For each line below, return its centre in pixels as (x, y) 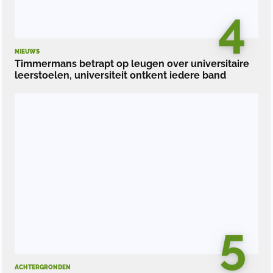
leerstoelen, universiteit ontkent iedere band (120, 75)
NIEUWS (27, 51)
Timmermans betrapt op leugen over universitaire (132, 63)
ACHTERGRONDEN (43, 267)
